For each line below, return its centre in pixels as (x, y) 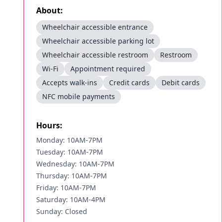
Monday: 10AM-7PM (69, 140)
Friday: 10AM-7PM (66, 188)
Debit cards (181, 83)
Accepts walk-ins (70, 83)
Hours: (49, 125)
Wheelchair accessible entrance (95, 27)
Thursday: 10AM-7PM (72, 176)
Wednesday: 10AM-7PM (75, 164)
